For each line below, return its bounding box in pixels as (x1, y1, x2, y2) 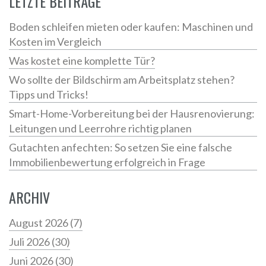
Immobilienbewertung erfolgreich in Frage (9, 156, 205, 169)
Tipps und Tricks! (9, 88, 88, 102)
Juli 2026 (9, 235, 52, 249)
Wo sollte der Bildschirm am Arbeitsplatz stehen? (9, 73, 235, 87)
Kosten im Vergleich (9, 35, 102, 49)
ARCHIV (9, 186, 50, 208)
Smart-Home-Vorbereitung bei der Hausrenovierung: (9, 107, 255, 121)
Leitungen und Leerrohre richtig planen (9, 122, 192, 135)
